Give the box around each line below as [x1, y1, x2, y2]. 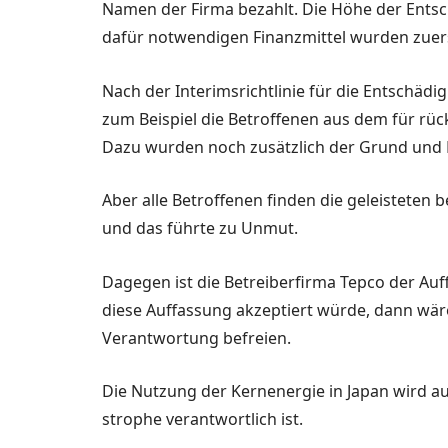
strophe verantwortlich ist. [102, 408, 303, 431]
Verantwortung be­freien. [102, 326, 291, 349]
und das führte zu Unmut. [102, 217, 298, 240]
